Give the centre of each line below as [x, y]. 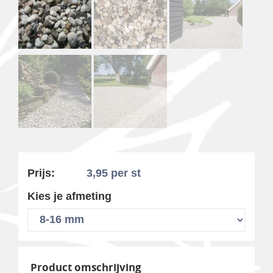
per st [126, 173]
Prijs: [41, 173]
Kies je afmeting [69, 197]
